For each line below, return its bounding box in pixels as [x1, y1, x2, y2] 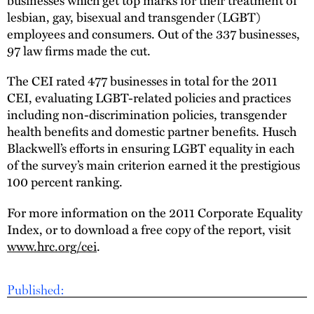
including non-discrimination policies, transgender [7, 104, 287, 124]
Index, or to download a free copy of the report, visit [7, 219, 291, 239]
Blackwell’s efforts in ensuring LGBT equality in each [7, 138, 294, 158]
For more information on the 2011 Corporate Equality [7, 203, 302, 222]
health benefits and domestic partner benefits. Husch [7, 121, 296, 141]
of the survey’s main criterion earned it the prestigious [7, 155, 300, 175]
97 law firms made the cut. [7, 40, 151, 60]
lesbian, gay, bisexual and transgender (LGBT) [7, 6, 261, 26]
